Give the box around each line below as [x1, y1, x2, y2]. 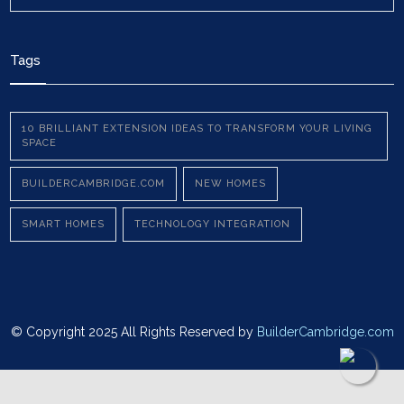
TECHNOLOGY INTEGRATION [134, 218, 291, 230]
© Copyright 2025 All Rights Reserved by [10, 325, 257, 339]
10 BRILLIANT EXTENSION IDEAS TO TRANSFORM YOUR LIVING [22, 123, 373, 134]
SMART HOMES [22, 218, 106, 230]
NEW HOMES [195, 178, 267, 189]
